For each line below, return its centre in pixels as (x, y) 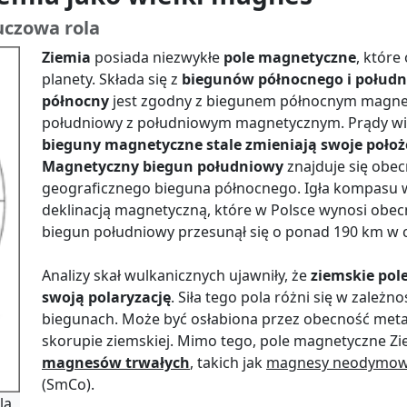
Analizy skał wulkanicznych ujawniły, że (176, 275)
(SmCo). (68, 384)
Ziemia (66, 57)
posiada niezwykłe (157, 57)
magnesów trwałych (116, 362)
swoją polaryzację (106, 297)
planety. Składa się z (112, 79)
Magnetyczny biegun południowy (163, 166)
